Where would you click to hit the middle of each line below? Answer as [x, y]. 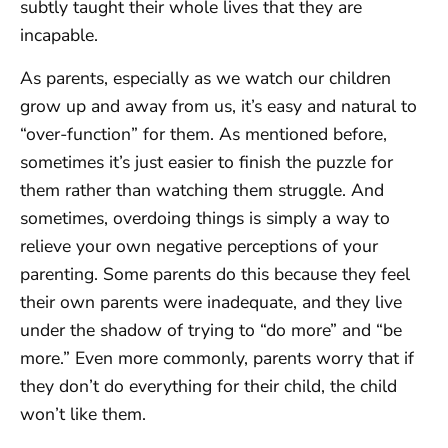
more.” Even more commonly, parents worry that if [217, 357]
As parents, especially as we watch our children [205, 77]
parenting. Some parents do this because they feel [215, 273]
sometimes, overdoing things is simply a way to [205, 217]
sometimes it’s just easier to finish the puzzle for [206, 161]
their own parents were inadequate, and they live [211, 301]
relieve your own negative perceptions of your [199, 245]
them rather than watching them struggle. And [202, 189]
